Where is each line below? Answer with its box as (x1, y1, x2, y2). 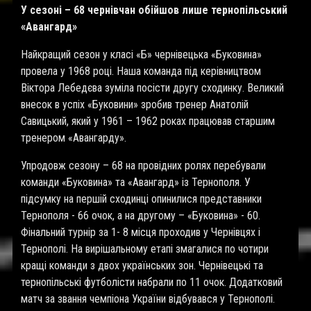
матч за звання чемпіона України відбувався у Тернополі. (21, 292, 275, 305)
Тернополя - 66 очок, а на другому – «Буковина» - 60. (21, 209, 260, 222)
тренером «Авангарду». (21, 131, 126, 144)
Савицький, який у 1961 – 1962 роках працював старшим (21, 115, 275, 128)
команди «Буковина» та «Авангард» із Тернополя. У (21, 176, 251, 189)
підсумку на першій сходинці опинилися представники (21, 192, 262, 205)
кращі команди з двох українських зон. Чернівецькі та (21, 259, 263, 272)
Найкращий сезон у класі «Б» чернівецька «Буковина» (21, 48, 262, 61)
